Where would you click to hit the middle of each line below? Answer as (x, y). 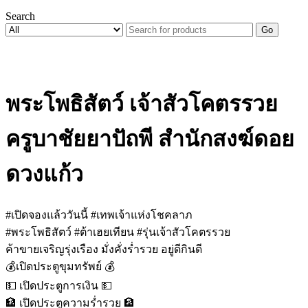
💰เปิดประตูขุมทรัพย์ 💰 (60, 266)
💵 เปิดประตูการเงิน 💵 (59, 285)
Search (20, 16)
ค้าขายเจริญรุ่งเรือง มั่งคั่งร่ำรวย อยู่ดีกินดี (104, 249)
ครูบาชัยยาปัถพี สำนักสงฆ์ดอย (150, 139)
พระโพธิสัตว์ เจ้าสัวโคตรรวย (142, 104)
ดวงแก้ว (44, 174)
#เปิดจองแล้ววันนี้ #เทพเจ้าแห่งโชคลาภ (99, 214)
